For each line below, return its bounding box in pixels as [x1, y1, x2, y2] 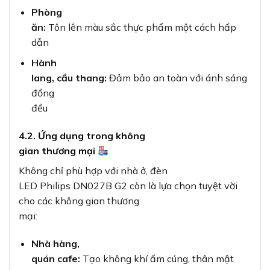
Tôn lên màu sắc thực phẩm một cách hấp [45, 20, 236, 33]
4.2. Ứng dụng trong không [19, 130, 145, 142]
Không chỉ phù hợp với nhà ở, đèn [19, 165, 168, 177]
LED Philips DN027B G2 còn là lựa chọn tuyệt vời [19, 180, 237, 192]
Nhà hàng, [31, 237, 80, 250]
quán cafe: [31, 252, 80, 265]
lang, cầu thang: [31, 72, 107, 84]
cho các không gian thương [19, 195, 139, 207]
